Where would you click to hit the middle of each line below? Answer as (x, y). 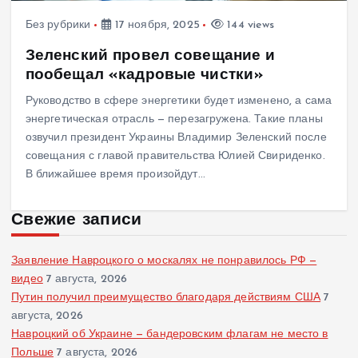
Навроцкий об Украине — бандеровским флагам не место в (170, 334)
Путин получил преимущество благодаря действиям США (166, 297)
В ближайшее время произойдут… (115, 174)
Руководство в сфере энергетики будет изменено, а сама (179, 101)
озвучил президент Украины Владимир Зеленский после (176, 137)
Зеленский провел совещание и (150, 56)
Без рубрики (58, 26)
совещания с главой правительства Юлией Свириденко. (175, 156)
